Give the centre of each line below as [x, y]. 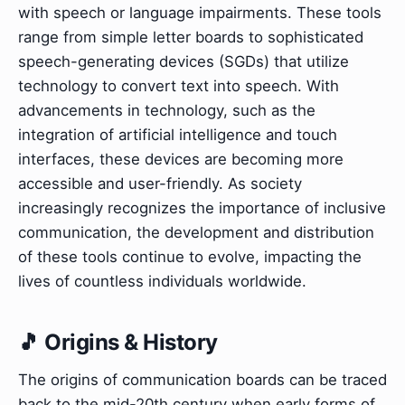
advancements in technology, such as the [167, 111]
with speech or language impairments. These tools [200, 13]
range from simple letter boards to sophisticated [191, 38]
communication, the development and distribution [196, 233]
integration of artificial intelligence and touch [178, 135]
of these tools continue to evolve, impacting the [190, 257]
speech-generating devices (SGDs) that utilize [184, 62]
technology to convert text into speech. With [179, 86]
